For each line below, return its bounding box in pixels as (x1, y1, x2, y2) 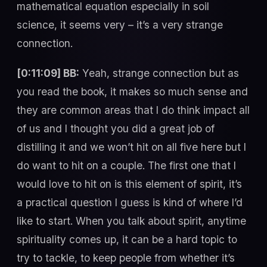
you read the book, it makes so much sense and (17, 85, 248, 98)
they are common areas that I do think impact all (17, 103, 250, 116)
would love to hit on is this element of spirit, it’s (17, 177, 242, 190)
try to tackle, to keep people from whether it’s (17, 251, 235, 264)
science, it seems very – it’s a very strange (17, 18, 223, 32)
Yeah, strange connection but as (79, 66, 239, 79)
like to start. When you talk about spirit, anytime (17, 214, 246, 227)
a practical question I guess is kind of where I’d (17, 195, 243, 209)
